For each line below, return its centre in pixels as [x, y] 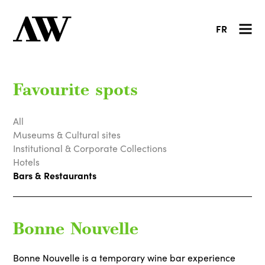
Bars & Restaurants [55, 175]
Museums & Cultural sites [67, 134]
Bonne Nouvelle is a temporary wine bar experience [125, 258]
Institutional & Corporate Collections [90, 148]
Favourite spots [76, 91]
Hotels [27, 161]
